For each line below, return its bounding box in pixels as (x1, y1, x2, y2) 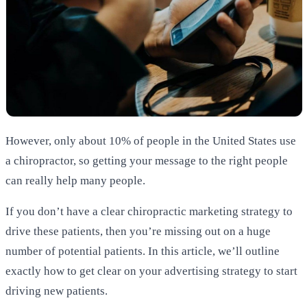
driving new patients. (5, 284, 108, 297)
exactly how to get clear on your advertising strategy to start (5, 264, 297, 278)
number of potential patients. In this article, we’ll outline (5, 244, 280, 258)
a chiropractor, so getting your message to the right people (5, 154, 288, 168)
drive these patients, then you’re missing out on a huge (5, 224, 271, 238)
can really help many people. (5, 174, 145, 188)
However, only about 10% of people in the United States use (5, 134, 296, 148)
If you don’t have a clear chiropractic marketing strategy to (5, 204, 293, 218)
